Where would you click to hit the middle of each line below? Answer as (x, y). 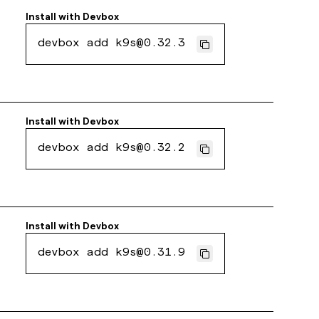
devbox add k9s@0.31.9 (112, 253)
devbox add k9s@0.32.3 (112, 44)
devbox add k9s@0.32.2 (112, 149)
